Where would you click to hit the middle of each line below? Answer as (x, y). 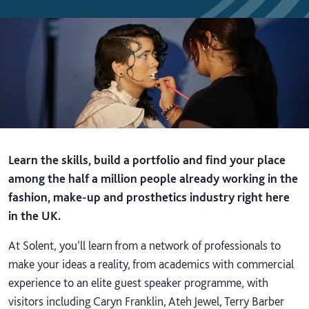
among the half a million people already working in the (153, 178)
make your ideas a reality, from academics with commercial (151, 264)
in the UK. (34, 216)
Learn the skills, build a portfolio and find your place (147, 160)
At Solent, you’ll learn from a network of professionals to (144, 245)
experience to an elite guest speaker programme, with (138, 282)
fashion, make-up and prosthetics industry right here (149, 197)
